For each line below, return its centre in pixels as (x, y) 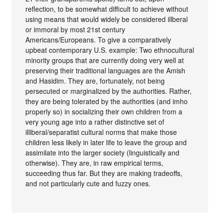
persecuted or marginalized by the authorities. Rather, (109, 91)
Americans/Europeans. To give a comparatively (99, 39)
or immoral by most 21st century (76, 29)
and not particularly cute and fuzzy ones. (88, 183)
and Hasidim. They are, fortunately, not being (95, 80)
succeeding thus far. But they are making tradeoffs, (104, 173)
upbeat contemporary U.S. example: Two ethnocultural (110, 50)
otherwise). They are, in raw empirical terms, (95, 163)
